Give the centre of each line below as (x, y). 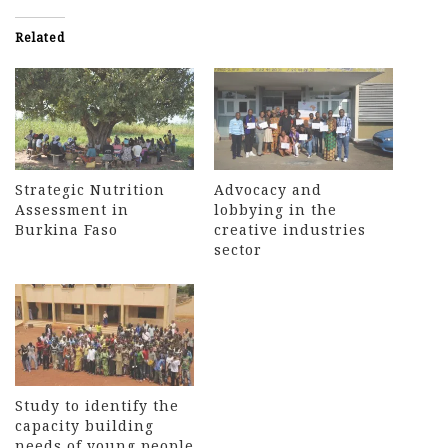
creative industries (290, 230)
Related (40, 37)
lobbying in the (275, 210)
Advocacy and (268, 190)
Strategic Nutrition (90, 190)
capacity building (84, 426)
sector (238, 250)
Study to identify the (97, 406)
